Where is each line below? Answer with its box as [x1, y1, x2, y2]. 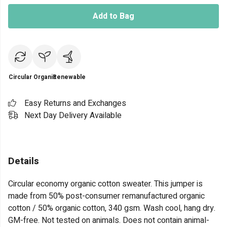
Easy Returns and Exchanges [24, 97, 126, 109]
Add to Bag [93, 10, 134, 22]
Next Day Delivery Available [24, 109, 122, 122]
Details [8, 154, 39, 168]
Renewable [52, 72, 86, 82]
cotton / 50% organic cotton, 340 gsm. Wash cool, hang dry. [8, 202, 215, 215]
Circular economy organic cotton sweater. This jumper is [8, 178, 203, 191]
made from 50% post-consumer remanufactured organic [8, 190, 205, 203]
